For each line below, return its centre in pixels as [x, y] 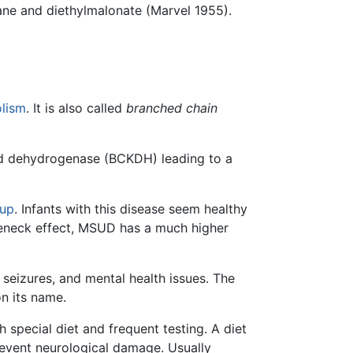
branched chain [172, 108]
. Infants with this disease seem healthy [131, 208]
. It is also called [76, 108]
